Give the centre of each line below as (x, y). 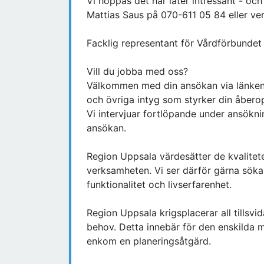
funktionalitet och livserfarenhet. (159, 185)
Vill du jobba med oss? (137, 72)
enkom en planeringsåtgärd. (149, 241)
